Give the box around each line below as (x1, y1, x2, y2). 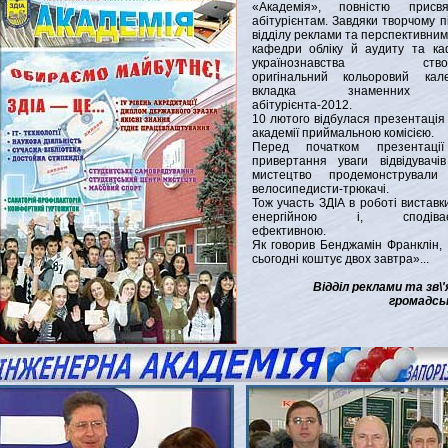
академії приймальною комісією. (251, 126, 434, 140)
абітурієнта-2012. (251, 98, 352, 112)
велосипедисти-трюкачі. (251, 182, 389, 196)
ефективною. (251, 224, 326, 238)
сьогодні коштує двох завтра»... (251, 252, 429, 266)
